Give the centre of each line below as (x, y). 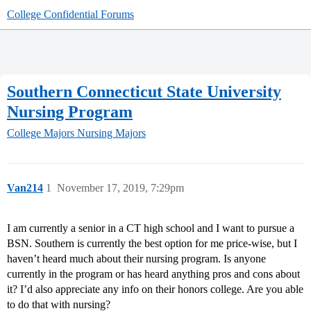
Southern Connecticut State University (144, 91)
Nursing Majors (111, 133)
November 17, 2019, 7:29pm (120, 188)
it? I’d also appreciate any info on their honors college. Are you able (155, 289)
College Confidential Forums (70, 14)
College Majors (41, 133)
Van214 (25, 188)
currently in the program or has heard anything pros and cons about (153, 274)
